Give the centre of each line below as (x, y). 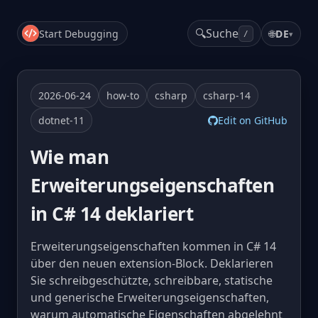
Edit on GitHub (253, 120)
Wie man (70, 157)
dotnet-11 (61, 120)
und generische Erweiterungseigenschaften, (150, 297)
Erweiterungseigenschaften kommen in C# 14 (153, 246)
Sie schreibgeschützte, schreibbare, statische (152, 280)
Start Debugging (79, 33)
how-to (123, 95)
